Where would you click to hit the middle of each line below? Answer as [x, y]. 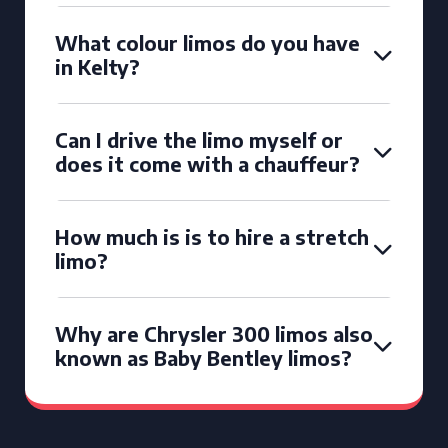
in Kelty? [97, 66]
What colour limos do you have [207, 42]
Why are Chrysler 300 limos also [214, 333]
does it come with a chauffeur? [207, 163]
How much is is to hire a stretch [212, 236]
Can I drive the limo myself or [199, 139]
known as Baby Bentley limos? [203, 357]
